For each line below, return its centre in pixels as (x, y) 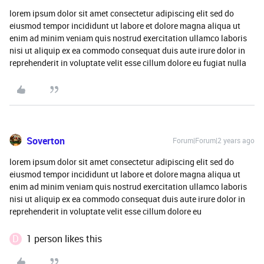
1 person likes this (64, 239)
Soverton (46, 141)
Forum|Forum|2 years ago (214, 140)
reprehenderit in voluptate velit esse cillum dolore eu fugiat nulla (128, 63)
